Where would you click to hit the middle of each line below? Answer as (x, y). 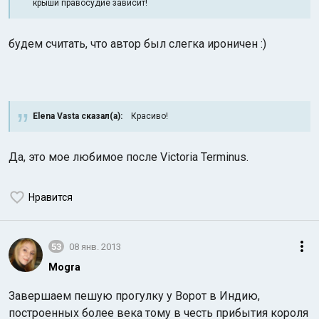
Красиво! (145, 116)
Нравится (51, 197)
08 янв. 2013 (95, 246)
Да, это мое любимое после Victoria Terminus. (129, 157)
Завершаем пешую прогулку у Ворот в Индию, (134, 296)
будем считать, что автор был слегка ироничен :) (137, 44)
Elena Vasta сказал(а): (78, 116)
